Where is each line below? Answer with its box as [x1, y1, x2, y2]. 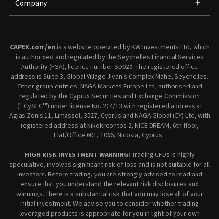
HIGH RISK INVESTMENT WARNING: [24, 150, 131, 159]
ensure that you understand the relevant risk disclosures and [20, 179, 199, 188]
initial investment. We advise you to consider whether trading [20, 198, 199, 208]
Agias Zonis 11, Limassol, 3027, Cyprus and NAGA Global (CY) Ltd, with [9, 110, 210, 120]
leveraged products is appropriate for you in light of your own [19, 208, 200, 218]
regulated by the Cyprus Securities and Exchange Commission [19, 91, 200, 100]
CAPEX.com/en [9, 42, 55, 51]
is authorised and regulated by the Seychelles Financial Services [15, 52, 204, 61]
